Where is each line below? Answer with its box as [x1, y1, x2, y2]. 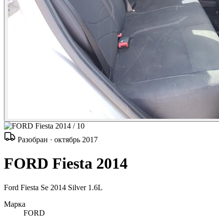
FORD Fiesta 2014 [4, 154, 128, 173]
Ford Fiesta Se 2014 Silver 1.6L [4, 183, 103, 192]
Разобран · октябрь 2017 [16, 135, 98, 144]
